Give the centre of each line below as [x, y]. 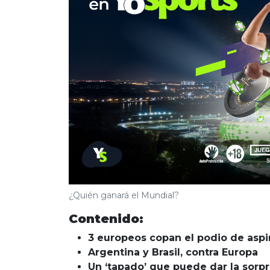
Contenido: [106, 219]
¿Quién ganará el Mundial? [124, 196]
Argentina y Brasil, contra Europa [173, 253]
